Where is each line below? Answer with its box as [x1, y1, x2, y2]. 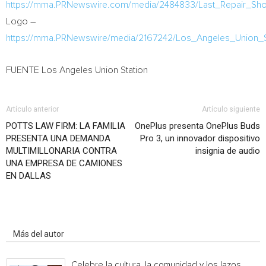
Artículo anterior [6, 105, 59, 113]
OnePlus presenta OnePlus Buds [135, 121, 260, 131]
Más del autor [13, 229, 64, 239]
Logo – [6, 17, 36, 26]
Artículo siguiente [202, 105, 260, 113]
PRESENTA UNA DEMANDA [6, 133, 110, 144]
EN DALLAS [6, 170, 51, 181]
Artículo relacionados [13, 213, 92, 222]
